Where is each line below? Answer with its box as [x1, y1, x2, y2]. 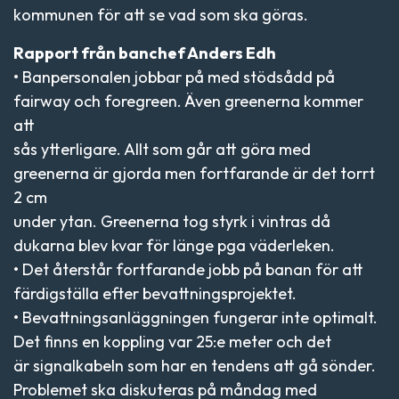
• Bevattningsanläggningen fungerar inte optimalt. [13, 307, 378, 328]
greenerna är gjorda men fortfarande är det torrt [13, 163, 375, 183]
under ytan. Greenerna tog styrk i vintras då [13, 211, 330, 232]
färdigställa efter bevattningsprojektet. [13, 283, 297, 304]
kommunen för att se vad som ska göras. [13, 4, 308, 25]
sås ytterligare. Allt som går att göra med [13, 139, 311, 159]
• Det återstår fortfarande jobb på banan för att [13, 259, 363, 280]
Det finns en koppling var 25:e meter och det [13, 331, 331, 352]
